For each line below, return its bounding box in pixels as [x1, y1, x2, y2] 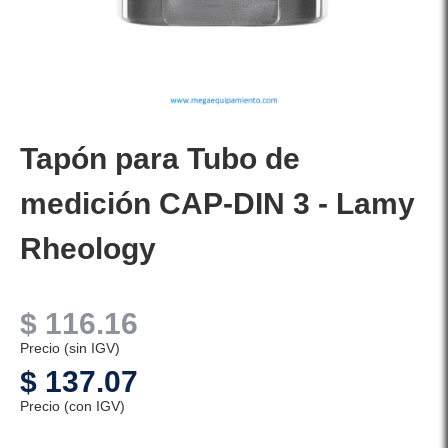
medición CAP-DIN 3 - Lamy [20, 187, 415, 221]
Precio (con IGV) [20, 398, 125, 415]
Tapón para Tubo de [20, 142, 300, 176]
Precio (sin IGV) [20, 340, 120, 357]
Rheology [20, 232, 156, 266]
